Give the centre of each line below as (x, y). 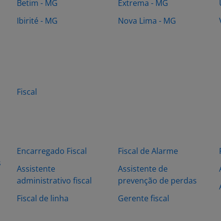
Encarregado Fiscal (52, 151)
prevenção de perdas (157, 181)
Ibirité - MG (37, 21)
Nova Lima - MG (147, 21)
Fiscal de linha (43, 198)
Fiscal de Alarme (148, 151)
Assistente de (143, 169)
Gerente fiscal (144, 198)
